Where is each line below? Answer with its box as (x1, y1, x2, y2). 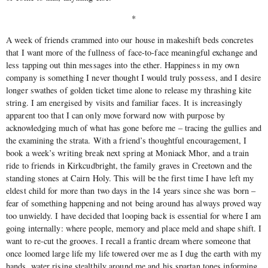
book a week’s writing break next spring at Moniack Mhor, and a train (6, 147, 249, 159)
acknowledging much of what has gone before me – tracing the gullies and (6, 121, 262, 133)
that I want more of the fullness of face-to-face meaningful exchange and (6, 46, 258, 58)
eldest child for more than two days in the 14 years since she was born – (6, 184, 256, 196)
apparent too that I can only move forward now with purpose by (6, 109, 226, 121)
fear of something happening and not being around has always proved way (6, 197, 262, 209)
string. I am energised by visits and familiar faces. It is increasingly (6, 96, 243, 108)
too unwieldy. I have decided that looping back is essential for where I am (6, 209, 261, 221)
